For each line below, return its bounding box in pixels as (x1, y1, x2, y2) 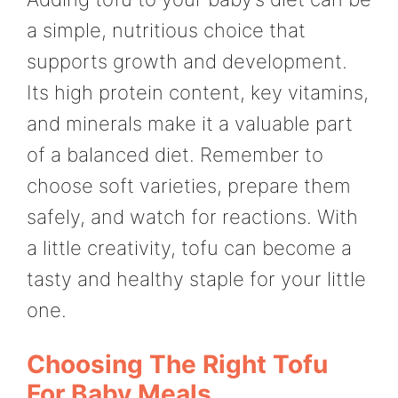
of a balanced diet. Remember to (27, 143, 323, 167)
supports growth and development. (27, 50, 347, 74)
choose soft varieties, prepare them (27, 174, 351, 198)
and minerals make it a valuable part (27, 112, 353, 136)
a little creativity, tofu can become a (27, 236, 352, 260)
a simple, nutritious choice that (27, 19, 306, 43)
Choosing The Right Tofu (27, 348, 328, 379)
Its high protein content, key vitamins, (27, 81, 369, 105)
